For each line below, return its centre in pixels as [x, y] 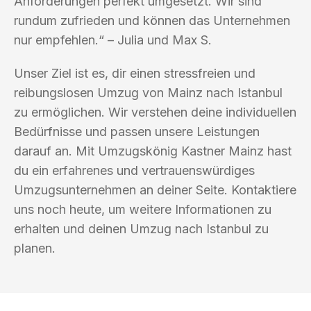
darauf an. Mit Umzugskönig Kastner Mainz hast [153, 151]
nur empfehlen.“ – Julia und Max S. [113, 40]
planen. [35, 248]
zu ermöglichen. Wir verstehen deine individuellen [155, 112]
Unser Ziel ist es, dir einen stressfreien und [135, 73]
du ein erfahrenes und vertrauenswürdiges [134, 170]
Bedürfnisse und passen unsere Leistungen [137, 131]
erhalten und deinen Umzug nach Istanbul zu [141, 228]
